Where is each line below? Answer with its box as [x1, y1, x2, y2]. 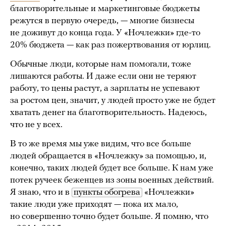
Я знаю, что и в [10, 187, 72, 197]
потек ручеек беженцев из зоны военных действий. [10, 175, 214, 185]
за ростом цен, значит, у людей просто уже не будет [10, 95, 215, 105]
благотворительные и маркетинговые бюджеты [10, 4, 200, 14]
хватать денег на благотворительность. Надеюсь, [10, 107, 207, 118]
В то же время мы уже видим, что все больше [10, 139, 191, 149]
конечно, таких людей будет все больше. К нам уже [10, 163, 213, 173]
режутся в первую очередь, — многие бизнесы [10, 16, 194, 26]
